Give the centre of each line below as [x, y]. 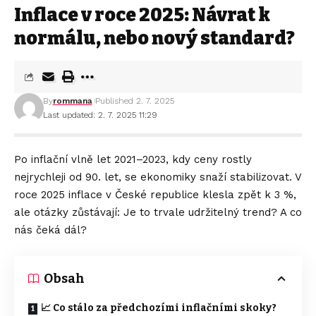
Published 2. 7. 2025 [134, 101]
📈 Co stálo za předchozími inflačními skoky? [159, 308]
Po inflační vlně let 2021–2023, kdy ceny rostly [133, 159]
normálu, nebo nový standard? [154, 38]
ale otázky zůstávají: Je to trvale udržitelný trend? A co [158, 212]
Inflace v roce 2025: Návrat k [142, 15]
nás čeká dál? [50, 230]
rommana [72, 101]
